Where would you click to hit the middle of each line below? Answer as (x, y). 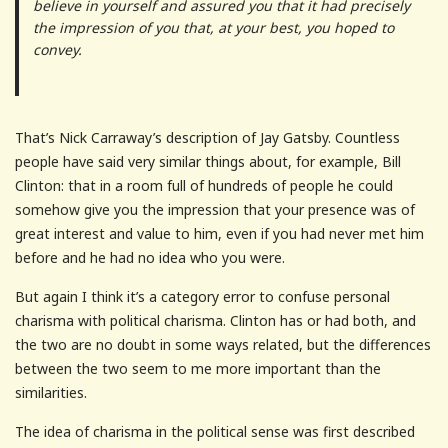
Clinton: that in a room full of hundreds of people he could (204, 185)
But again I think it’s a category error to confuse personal (202, 296)
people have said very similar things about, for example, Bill (208, 161)
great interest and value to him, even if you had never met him (219, 233)
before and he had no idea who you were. (150, 257)
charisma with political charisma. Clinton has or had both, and (215, 320)
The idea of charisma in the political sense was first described (215, 431)
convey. (57, 49)
